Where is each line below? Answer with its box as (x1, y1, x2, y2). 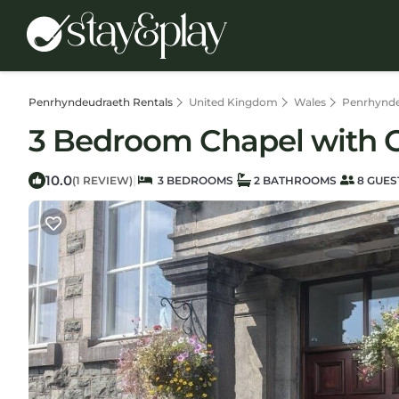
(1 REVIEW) (72, 173, 133, 187)
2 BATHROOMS (251, 173, 337, 187)
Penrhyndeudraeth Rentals (28, 95, 175, 109)
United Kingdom (189, 95, 278, 109)
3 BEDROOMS (152, 173, 233, 187)
